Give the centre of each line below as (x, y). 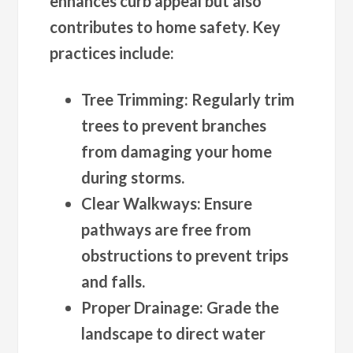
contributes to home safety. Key (165, 26)
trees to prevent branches (174, 125)
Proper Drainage (141, 307)
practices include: (112, 52)
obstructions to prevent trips (185, 255)
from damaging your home (177, 151)
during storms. (133, 177)
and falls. (113, 281)
